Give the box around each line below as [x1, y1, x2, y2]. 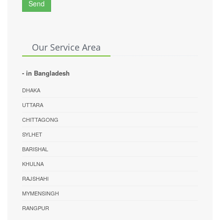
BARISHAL [22, 145, 48, 153]
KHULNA [22, 160, 44, 168]
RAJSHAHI [22, 174, 49, 183]
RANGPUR [22, 204, 49, 212]
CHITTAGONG [22, 115, 58, 124]
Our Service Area [32, 41, 101, 54]
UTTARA [22, 101, 43, 109]
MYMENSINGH [22, 189, 59, 197]
